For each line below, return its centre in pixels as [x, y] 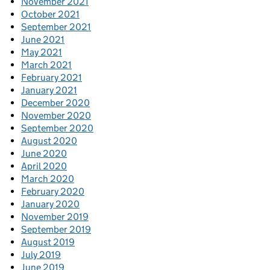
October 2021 [50, 14]
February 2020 [53, 192]
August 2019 [48, 242]
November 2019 [55, 217]
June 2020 [44, 154]
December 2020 [55, 103]
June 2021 [43, 40]
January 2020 [50, 204]
